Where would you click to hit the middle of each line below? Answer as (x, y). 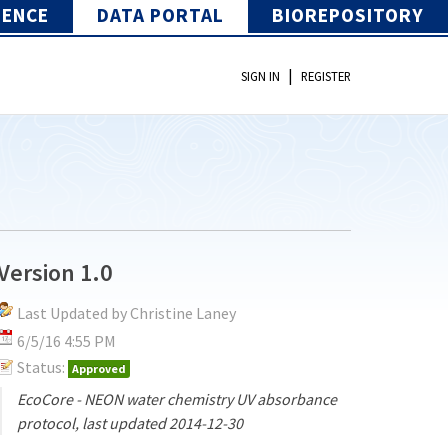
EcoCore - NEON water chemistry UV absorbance (177, 398)
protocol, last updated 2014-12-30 (130, 422)
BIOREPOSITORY (348, 14)
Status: (41, 366)
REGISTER (326, 76)
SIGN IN (260, 76)
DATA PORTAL (160, 14)
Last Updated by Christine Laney (127, 312)
